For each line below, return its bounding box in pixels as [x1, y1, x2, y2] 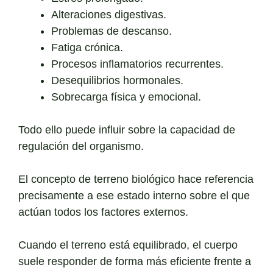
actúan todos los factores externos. [18, 206, 188, 219]
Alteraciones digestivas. [51, 9, 166, 21]
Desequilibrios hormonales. [51, 74, 183, 87]
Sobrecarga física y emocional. [51, 91, 201, 104]
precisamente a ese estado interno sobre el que [18, 190, 250, 202]
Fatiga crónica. [51, 41, 123, 54]
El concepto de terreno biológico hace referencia [18, 173, 253, 186]
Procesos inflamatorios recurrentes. [51, 58, 224, 71]
